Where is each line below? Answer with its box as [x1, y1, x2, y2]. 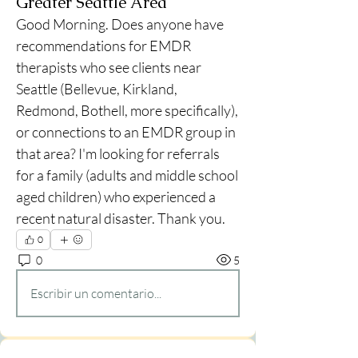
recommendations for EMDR [16, 37, 191, 54]
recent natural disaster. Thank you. [16, 209, 228, 227]
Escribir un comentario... [30, 285, 161, 301]
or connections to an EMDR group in [16, 123, 236, 141]
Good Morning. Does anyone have [16, 15, 224, 33]
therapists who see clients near [16, 58, 201, 76]
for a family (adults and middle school [16, 166, 238, 184]
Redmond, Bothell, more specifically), [16, 101, 238, 119]
